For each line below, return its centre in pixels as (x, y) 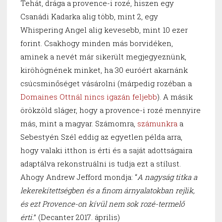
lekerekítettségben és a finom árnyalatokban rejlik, (108, 190)
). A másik (175, 96)
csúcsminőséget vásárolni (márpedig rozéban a (106, 83)
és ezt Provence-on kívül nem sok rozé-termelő (102, 203)
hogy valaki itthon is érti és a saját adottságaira (106, 150)
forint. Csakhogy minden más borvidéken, (97, 43)
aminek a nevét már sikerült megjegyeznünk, (103, 56)
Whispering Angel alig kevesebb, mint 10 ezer (104, 29)
